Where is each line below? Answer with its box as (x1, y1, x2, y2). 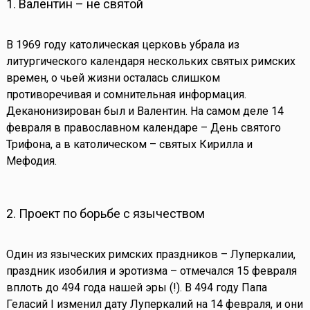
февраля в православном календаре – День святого (6, 120, 281, 134)
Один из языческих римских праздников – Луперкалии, (6, 247, 295, 261)
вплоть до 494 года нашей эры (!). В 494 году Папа (6, 280, 267, 294)
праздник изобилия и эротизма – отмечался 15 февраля (6, 264, 297, 277)
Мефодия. (6, 154, 57, 167)
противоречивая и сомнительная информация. (6, 87, 246, 101)
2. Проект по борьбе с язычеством (6, 206, 205, 221)
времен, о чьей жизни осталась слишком (6, 71, 220, 84)
